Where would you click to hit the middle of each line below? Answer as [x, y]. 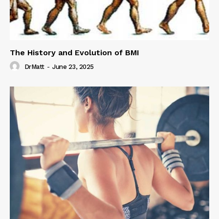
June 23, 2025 [73, 67]
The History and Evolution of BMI [75, 53]
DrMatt [34, 67]
